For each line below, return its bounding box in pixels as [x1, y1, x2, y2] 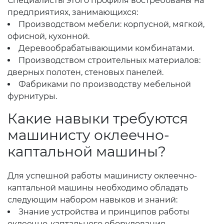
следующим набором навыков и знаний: [7, 195, 177, 204]
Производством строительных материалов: [18, 55, 200, 65]
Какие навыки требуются [7, 110, 188, 127]
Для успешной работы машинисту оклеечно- [7, 171, 197, 180]
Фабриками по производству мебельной [18, 79, 191, 89]
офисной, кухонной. [7, 31, 89, 41]
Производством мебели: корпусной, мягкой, [18, 19, 204, 29]
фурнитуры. [7, 91, 57, 101]
